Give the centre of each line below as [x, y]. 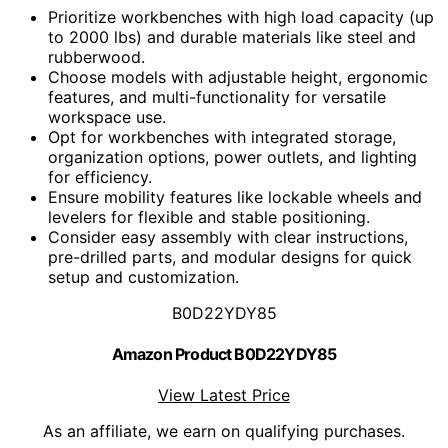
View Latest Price [224, 395]
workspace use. [107, 116]
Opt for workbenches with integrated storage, [222, 136]
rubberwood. [96, 56]
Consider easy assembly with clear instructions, [228, 236]
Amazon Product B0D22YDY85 [224, 353]
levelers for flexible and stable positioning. [209, 216]
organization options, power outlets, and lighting [232, 156]
